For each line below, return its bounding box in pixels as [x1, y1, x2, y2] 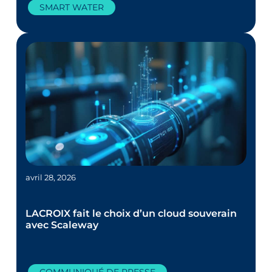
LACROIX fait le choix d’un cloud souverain [25, 208, 237, 220]
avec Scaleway [25, 219, 99, 231]
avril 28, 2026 [25, 172, 76, 183]
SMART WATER [39, 1, 104, 13]
